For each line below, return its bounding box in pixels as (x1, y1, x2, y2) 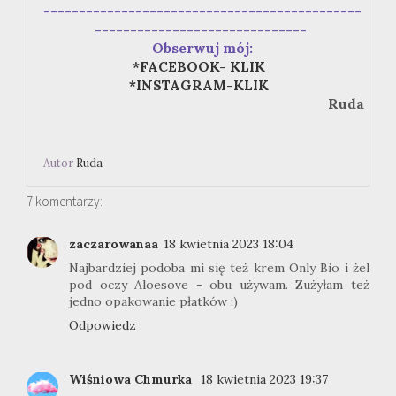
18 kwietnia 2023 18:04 (164, 236, 293, 253)
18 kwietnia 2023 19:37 (201, 370, 328, 387)
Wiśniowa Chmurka (69, 370, 195, 387)
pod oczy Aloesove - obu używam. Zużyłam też (69, 277, 369, 293)
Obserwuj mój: (152, 40, 253, 57)
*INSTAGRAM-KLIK (129, 77, 279, 95)
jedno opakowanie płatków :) (69, 293, 238, 310)
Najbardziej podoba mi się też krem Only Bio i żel (69, 260, 369, 277)
